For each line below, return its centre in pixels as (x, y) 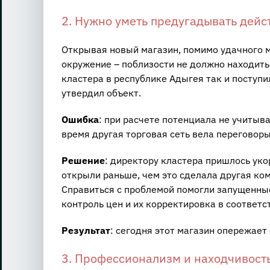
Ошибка (80, 120)
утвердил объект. (101, 93)
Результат (86, 231)
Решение (83, 161)
